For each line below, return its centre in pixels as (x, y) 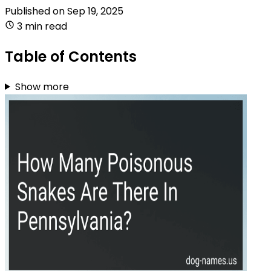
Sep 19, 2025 (95, 11)
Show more (42, 87)
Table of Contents (71, 56)
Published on (36, 11)
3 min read (42, 26)
